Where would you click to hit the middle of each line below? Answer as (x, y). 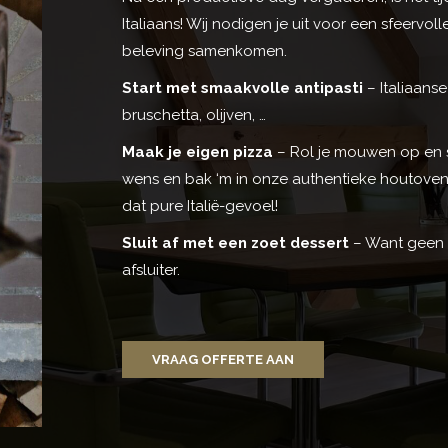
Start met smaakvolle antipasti (242, 88)
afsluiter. (151, 270)
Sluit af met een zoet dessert (235, 243)
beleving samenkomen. (204, 51)
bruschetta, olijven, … (194, 115)
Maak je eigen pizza (197, 152)
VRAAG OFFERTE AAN (223, 360)
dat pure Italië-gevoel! (200, 206)
